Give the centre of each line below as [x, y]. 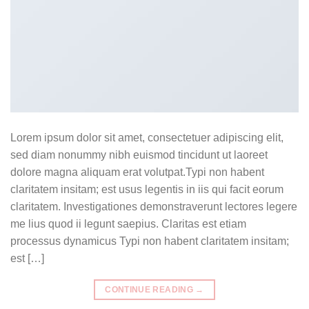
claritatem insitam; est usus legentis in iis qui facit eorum [147, 189]
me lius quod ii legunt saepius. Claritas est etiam [128, 223]
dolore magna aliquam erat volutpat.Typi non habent [137, 172]
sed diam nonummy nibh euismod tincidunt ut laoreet [139, 154]
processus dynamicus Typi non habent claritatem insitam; [150, 241]
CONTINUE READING [150, 289]
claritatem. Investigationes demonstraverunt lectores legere [154, 206]
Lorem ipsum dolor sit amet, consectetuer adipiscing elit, [147, 137]
